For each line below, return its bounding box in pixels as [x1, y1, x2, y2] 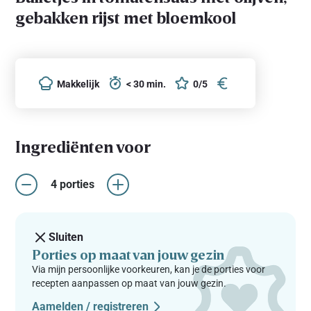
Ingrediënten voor [15, 135, 151, 156]
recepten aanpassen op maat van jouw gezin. [32, 277, 227, 289]
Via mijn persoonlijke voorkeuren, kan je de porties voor [32, 263, 266, 275]
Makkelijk [57, 78, 100, 90]
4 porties [50, 177, 94, 191]
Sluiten [49, 230, 84, 244]
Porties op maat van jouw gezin [32, 245, 225, 262]
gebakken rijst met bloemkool [15, 6, 237, 27]
